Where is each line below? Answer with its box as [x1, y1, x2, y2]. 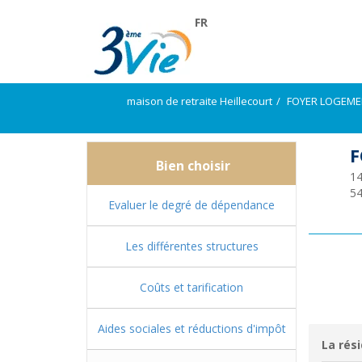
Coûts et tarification [140, 280, 243, 295]
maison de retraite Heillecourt [127, 94, 272, 108]
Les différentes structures [124, 238, 259, 254]
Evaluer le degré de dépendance [108, 197, 275, 213]
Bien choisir [153, 157, 230, 175]
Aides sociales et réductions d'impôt [97, 321, 286, 336]
